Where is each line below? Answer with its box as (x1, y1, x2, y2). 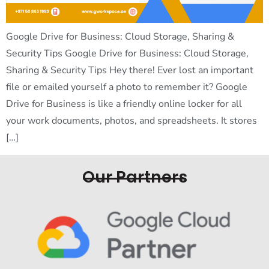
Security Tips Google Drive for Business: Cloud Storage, (6, 47, 249, 61)
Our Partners (82, 165, 187, 188)
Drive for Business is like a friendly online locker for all (6, 97, 242, 111)
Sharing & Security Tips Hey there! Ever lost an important (6, 64, 253, 77)
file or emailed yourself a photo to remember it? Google (6, 80, 247, 94)
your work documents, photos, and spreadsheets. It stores (6, 114, 257, 128)
